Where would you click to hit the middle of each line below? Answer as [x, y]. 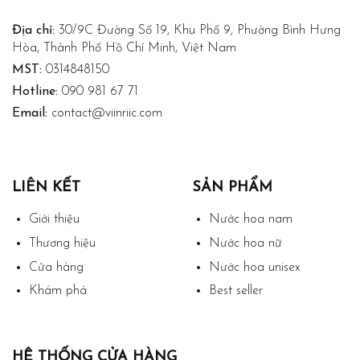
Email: [32, 114]
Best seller [235, 291]
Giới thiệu [54, 220]
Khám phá [57, 291]
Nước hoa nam [250, 220]
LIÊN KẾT [46, 188]
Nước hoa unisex [254, 267]
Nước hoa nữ [245, 244]
